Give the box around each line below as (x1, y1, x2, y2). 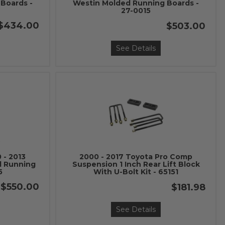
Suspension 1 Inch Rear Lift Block (72, 160, 200, 169)
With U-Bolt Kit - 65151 (93, 167, 179, 176)
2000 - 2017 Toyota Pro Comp (79, 152, 193, 161)
